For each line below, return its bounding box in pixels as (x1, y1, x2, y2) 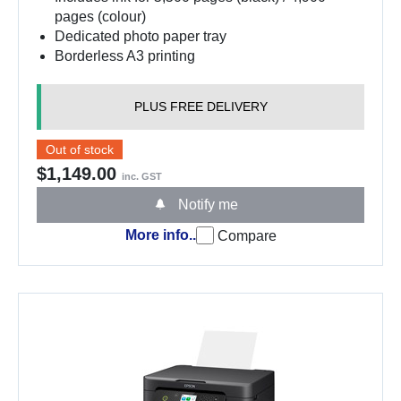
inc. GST (122, 171, 162, 182)
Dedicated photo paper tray (55, 29, 226, 44)
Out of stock (46, 142, 114, 157)
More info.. (124, 226, 196, 243)
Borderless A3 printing (55, 48, 195, 64)
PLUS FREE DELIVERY (133, 99, 268, 114)
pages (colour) (55, 9, 146, 24)
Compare (217, 228, 277, 243)
